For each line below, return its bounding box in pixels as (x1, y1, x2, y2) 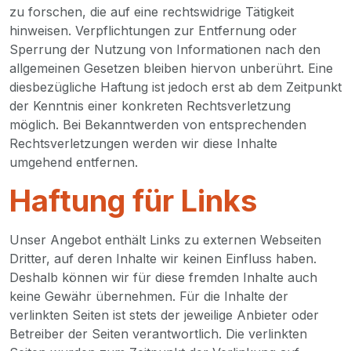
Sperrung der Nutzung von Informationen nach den (9, 42, 320, 57)
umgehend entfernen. (9, 154, 138, 170)
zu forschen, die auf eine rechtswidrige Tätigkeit (9, 4, 294, 20)
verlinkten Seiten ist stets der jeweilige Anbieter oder (9, 307, 319, 323)
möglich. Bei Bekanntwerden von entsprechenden (9, 117, 306, 132)
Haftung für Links (9, 183, 257, 219)
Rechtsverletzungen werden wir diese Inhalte (9, 136, 277, 151)
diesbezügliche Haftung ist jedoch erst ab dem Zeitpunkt (9, 79, 342, 95)
